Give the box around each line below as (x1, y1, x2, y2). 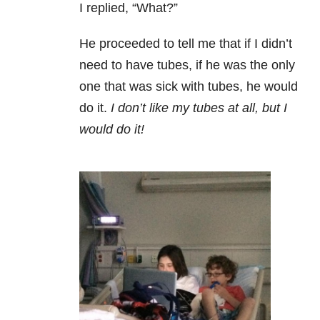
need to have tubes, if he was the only (79, 58, 295, 73)
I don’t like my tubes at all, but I (107, 101, 287, 116)
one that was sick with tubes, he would (79, 79, 298, 94)
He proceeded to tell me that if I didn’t (79, 36, 292, 51)
